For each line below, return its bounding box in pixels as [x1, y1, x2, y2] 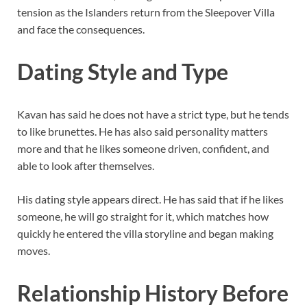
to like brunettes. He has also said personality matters [17, 124, 268, 138]
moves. [17, 243, 50, 257]
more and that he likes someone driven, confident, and [17, 141, 269, 155]
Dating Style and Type [17, 58, 228, 86]
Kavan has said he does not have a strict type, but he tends [17, 107, 289, 121]
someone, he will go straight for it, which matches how [17, 209, 269, 223]
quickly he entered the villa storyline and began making [17, 226, 273, 240]
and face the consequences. [17, 23, 145, 36]
